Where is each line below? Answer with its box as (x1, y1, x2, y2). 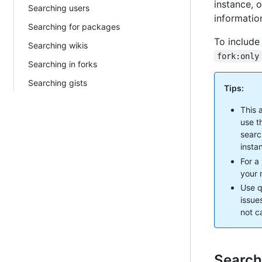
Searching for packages (28, 21, 120, 32)
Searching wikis (28, 40, 88, 50)
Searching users (28, 2, 89, 13)
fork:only (217, 51, 260, 61)
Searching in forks (28, 58, 97, 69)
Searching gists (28, 77, 87, 88)
